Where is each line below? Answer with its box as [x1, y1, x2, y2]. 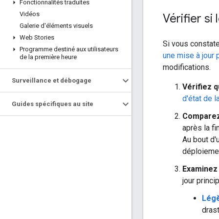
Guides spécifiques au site [12, 100, 93, 108]
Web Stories [20, 34, 54, 41]
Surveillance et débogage [12, 77, 91, 84]
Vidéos [20, 10, 40, 18]
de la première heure [20, 53, 77, 61]
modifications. [163, 62, 211, 72]
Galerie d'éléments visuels [20, 22, 93, 29]
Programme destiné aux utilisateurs [20, 45, 118, 53]
